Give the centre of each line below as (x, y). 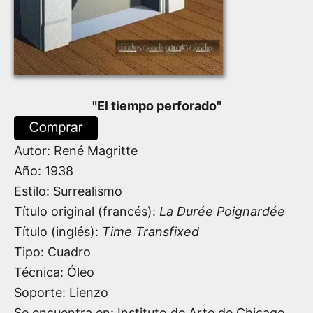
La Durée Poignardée (222, 211)
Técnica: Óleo (54, 272)
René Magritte (96, 150)
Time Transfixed (151, 231)
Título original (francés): (87, 211)
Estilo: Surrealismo (68, 191)
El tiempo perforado (156, 105)
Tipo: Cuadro (52, 252)
